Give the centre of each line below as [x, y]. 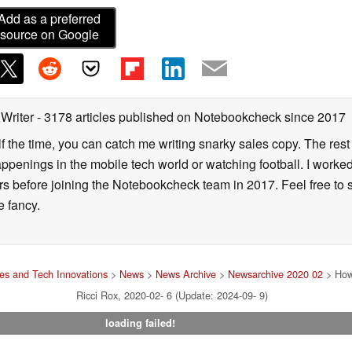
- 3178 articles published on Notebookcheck [159, 116]
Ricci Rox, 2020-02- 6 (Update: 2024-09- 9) [172, 295]
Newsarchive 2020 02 [275, 273]
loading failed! [140, 323]
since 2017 [313, 116]
